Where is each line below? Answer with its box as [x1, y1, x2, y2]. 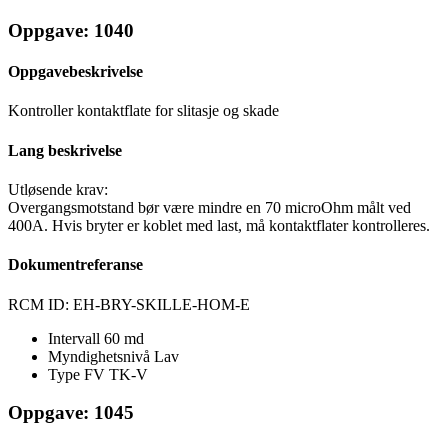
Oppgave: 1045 [8, 402, 134, 424]
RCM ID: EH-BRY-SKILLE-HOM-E [8, 295, 250, 313]
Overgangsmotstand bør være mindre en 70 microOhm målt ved [8, 199, 411, 217]
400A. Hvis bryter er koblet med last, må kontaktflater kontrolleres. [8, 217, 430, 235]
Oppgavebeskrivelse [8, 63, 143, 81]
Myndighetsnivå [48, 347, 154, 365]
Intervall [48, 329, 104, 347]
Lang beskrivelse [8, 141, 122, 159]
